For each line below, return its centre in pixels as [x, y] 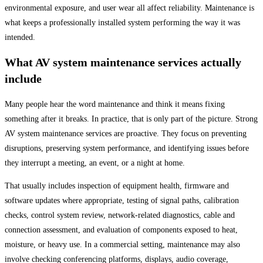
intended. [20, 37]
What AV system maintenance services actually [123, 63]
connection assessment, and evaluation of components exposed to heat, [121, 230]
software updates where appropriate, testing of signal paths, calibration [122, 200]
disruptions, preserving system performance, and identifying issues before [127, 148]
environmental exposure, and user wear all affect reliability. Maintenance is [129, 8]
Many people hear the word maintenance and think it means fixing [115, 104]
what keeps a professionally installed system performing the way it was [122, 22]
